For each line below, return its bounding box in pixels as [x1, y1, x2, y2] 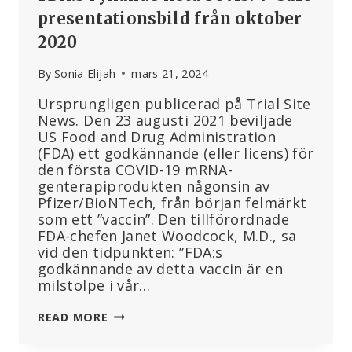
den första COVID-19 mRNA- [38, 159, 233, 179]
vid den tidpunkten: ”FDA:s [38, 242, 223, 262]
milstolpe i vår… [38, 275, 151, 295]
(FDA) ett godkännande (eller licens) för [38, 143, 314, 163]
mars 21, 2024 [131, 65, 208, 81]
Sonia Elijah [53, 65, 116, 81]
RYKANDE [107, 324, 163, 339]
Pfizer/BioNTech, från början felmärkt [38, 192, 307, 212]
